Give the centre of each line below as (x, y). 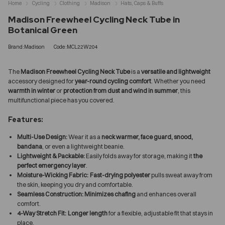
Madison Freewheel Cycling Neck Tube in (94, 19)
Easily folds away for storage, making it (139, 156)
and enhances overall (166, 194)
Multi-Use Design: (42, 137)
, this (184, 90)
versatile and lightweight (176, 71)
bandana (30, 146)
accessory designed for (41, 81)
